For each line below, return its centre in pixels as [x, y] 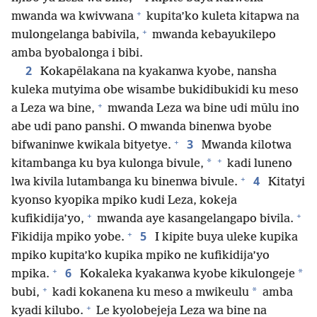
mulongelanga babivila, [75, 35]
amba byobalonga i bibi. [77, 54]
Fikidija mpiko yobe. [68, 238]
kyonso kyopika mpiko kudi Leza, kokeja [124, 201]
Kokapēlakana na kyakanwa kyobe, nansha [157, 72]
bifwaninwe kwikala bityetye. [91, 146]
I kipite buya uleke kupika [225, 238]
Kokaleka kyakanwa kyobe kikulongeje [186, 275]
